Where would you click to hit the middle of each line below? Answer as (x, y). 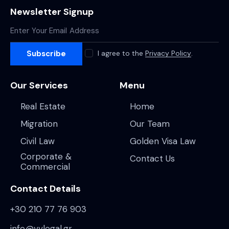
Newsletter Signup (52, 12)
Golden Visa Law (163, 141)
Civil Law (38, 141)
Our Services (39, 86)
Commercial (45, 166)
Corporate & (46, 156)
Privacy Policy (168, 53)
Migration (39, 123)
